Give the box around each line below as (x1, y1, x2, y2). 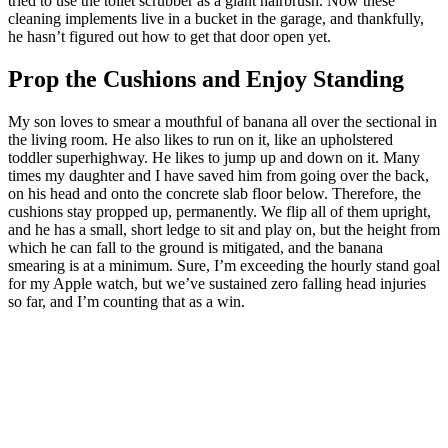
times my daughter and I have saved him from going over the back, (8, 166, 429, 184)
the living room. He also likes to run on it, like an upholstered (8, 130, 393, 148)
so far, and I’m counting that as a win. (8, 292, 249, 310)
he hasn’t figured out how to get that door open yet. (8, 27, 331, 45)
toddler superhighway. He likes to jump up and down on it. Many (8, 148, 420, 166)
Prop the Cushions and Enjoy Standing (8, 65, 404, 92)
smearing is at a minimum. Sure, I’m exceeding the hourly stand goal (8, 256, 440, 274)
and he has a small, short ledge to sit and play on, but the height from (8, 220, 440, 238)
